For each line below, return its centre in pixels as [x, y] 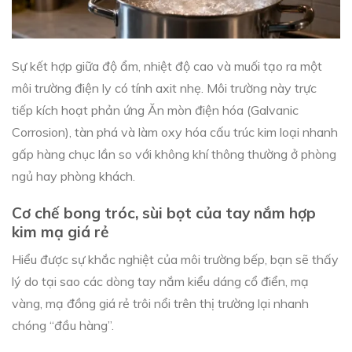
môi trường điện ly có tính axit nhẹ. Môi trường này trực [164, 88]
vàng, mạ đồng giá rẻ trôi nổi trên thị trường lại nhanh [160, 304]
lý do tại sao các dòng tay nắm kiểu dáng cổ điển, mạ [160, 282]
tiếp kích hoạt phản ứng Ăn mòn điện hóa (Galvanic [155, 110]
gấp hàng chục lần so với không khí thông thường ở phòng [174, 154]
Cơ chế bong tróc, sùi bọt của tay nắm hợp [164, 213]
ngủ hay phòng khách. [73, 176]
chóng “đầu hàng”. [63, 326]
